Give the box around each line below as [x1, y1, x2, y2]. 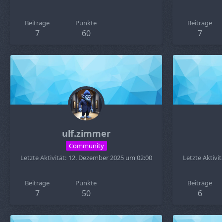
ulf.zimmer [62, 127, 111, 139]
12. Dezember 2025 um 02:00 [68, 153, 152, 162]
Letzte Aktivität [20, 153, 65, 162]
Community [68, 141, 104, 150]
